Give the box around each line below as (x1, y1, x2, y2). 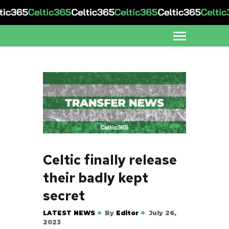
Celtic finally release (43, 151, 177, 169)
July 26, (148, 209, 176, 217)
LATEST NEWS (43, 209, 95, 217)
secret (43, 187, 85, 205)
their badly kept (43, 169, 148, 187)
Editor (116, 209, 139, 217)
